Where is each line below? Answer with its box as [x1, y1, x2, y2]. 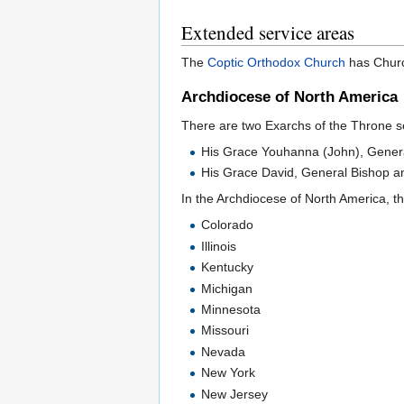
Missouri [201, 323, 250, 338]
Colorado [201, 217, 254, 233]
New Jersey [201, 386, 269, 401]
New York [201, 365, 256, 381]
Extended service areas [181, 19, 354, 45]
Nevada [201, 344, 246, 359]
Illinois [201, 238, 237, 253]
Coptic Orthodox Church [207, 54, 345, 69]
